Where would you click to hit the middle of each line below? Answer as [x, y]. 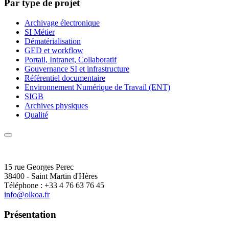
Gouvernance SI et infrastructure [77, 68]
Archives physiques [56, 105]
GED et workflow [54, 50]
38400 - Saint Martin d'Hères [51, 176]
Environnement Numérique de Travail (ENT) [97, 87]
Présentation [30, 214]
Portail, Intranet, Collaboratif [71, 59]
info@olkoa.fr [27, 194]
